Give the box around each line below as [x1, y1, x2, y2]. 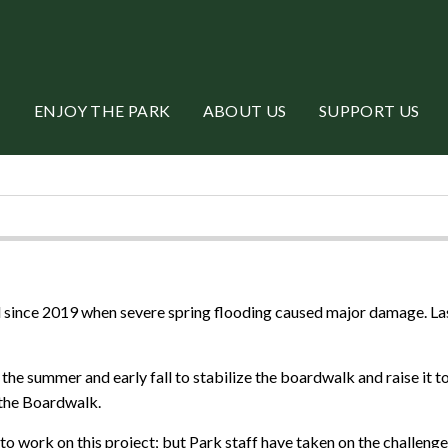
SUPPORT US [318, 100, 420, 120]
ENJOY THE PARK [34, 100, 171, 120]
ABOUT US [202, 100, 287, 120]
